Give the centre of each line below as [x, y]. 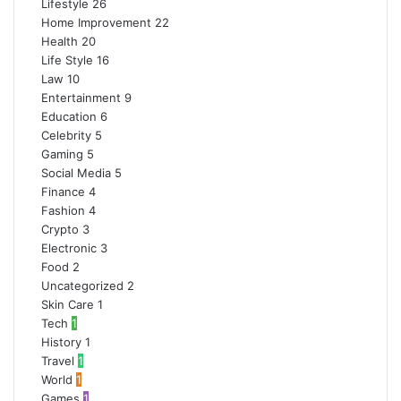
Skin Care [68, 304]
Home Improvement [96, 22]
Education [69, 116]
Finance [63, 192]
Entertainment [81, 98]
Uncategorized [82, 286]
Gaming [62, 154]
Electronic [69, 248]
